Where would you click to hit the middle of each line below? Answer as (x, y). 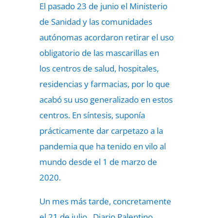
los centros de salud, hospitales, (99, 68)
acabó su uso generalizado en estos (106, 100)
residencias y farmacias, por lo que (104, 84)
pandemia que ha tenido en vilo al (102, 146)
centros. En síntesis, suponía (92, 115)
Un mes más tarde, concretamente (105, 201)
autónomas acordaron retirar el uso (106, 37)
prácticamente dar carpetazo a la (101, 131)
